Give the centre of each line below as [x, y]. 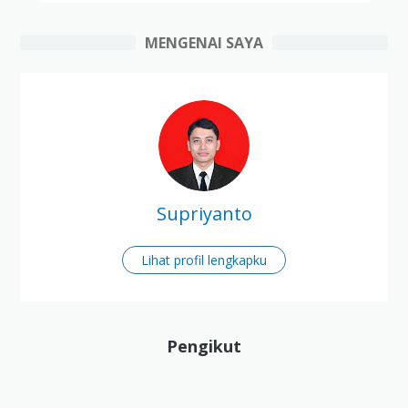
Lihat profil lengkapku [204, 260]
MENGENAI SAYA [204, 43]
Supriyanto [204, 214]
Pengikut [204, 347]
